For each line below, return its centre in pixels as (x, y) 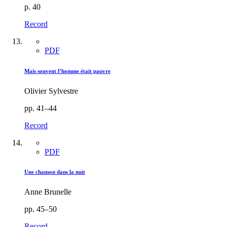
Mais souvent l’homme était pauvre (67, 71)
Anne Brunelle (48, 192)
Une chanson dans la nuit (55, 172)
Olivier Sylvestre (51, 91)
